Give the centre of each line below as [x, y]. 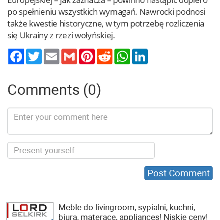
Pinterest [109, 53]
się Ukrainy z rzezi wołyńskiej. [61, 35]
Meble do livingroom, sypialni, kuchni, [127, 207]
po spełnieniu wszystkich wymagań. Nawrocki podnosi [107, 12]
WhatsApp [146, 53]
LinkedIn [161, 53]
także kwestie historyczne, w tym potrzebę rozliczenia [106, 23]
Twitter [53, 53]
